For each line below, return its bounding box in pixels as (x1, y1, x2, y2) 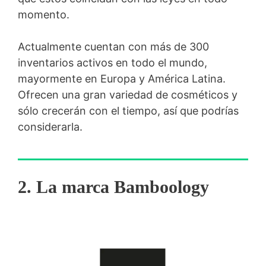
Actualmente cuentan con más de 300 (18, 40, 209, 53)
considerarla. (18, 120, 83, 133)
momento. (18, 8, 69, 21)
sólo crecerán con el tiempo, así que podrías (18, 104, 239, 117)
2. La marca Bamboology (18, 176, 209, 197)
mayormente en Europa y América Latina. (18, 72, 226, 85)
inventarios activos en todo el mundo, (18, 56, 207, 69)
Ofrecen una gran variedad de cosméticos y (18, 88, 237, 101)
